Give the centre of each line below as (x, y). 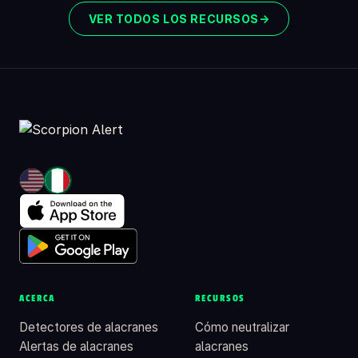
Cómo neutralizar (242, 327)
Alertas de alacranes (76, 346)
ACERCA (37, 298)
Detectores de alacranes (89, 327)
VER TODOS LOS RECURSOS (173, 18)
